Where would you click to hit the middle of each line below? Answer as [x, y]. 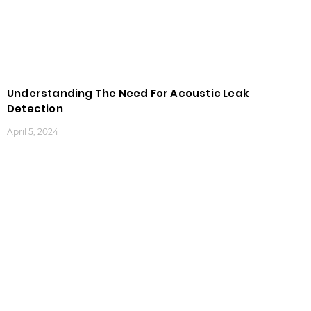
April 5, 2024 [33, 132]
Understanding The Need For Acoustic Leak [128, 94]
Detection [35, 109]
